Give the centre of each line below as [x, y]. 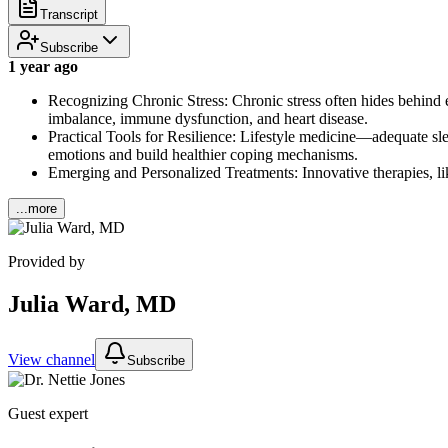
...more [36, 208]
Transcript [69, 14]
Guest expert [48, 413]
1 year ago [43, 66]
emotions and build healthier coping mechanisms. [203, 154]
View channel [51, 359]
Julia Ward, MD [92, 303]
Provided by [46, 261]
